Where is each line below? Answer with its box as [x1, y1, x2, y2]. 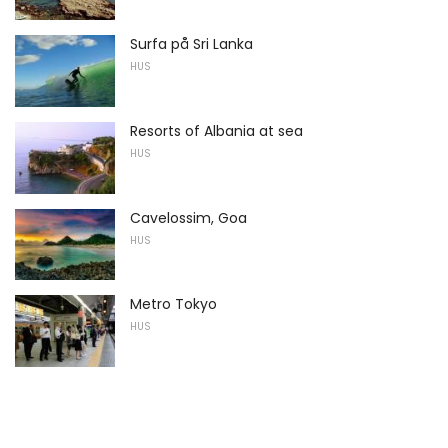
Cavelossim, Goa [130, 207, 247, 228]
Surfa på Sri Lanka [130, 34, 253, 55]
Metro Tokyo [130, 294, 217, 315]
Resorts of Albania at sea [130, 120, 303, 141]
